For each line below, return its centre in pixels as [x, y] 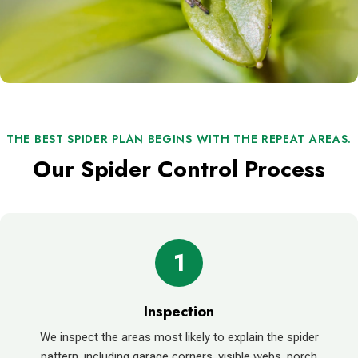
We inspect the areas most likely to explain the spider [179, 337]
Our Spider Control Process [179, 169]
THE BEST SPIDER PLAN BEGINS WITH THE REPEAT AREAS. [179, 139]
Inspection [179, 311]
